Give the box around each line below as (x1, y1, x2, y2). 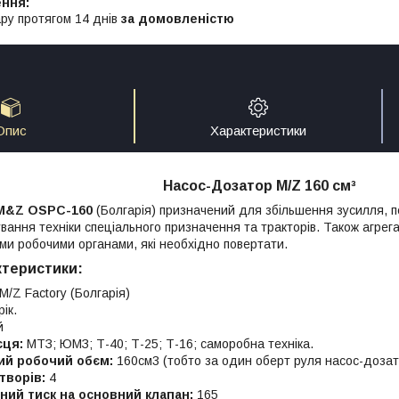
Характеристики (210, 123, 306, 139)
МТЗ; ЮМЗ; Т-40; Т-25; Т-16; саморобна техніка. (23, 336, 313, 351)
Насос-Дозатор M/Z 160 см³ (163, 177, 356, 193)
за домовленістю (121, 11, 234, 26)
